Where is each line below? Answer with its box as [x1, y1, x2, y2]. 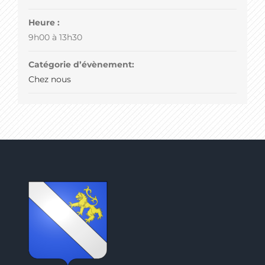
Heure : [28, 17, 60, 28]
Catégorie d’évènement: [28, 59, 134, 70]
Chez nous [28, 74, 71, 85]
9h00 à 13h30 [28, 32, 82, 43]
